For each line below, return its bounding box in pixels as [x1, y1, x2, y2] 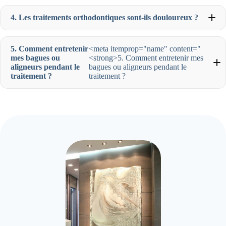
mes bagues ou [11, 53, 60, 62]
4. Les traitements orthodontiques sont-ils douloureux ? [11, 13, 198, 22]
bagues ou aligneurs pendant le [88, 62, 187, 71]
